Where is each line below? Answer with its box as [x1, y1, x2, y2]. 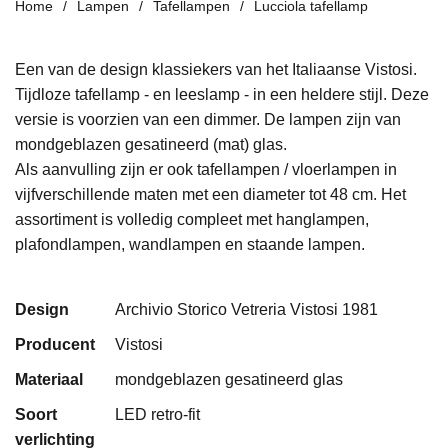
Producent [15, 335, 95, 353]
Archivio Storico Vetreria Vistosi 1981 [115, 300, 378, 318]
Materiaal [15, 370, 83, 388]
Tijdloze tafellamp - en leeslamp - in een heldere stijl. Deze [15, 85, 429, 103]
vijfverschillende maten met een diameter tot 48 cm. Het [15, 185, 406, 203]
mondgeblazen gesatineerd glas [115, 370, 343, 388]
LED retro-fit [115, 405, 200, 423]
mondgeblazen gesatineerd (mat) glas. [15, 135, 287, 153]
